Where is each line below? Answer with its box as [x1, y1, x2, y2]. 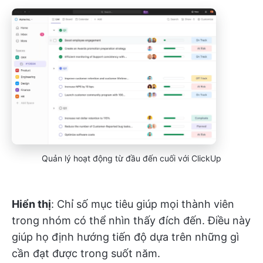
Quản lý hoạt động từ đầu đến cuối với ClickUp [42, 153, 221, 164]
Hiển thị [12, 198, 51, 211]
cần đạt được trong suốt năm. [12, 247, 160, 260]
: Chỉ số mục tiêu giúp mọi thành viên [51, 198, 234, 211]
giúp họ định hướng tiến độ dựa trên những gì [12, 231, 239, 244]
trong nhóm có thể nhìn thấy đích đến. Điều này [12, 214, 251, 227]
